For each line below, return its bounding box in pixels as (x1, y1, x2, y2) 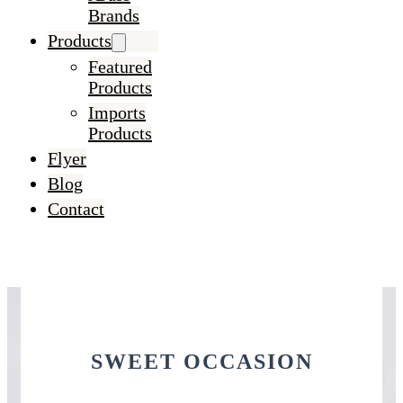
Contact (48, 199, 104, 219)
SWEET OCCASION (90, 349, 313, 373)
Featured (88, 57, 152, 76)
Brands (88, 5, 139, 25)
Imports (88, 103, 146, 122)
